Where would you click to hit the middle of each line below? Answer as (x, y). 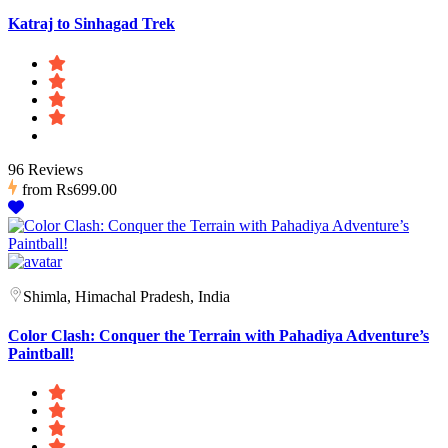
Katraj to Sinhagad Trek (91, 24)
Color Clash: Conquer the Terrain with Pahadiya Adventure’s (218, 335)
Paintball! (41, 353)
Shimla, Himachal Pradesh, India (126, 296)
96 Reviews (45, 169)
